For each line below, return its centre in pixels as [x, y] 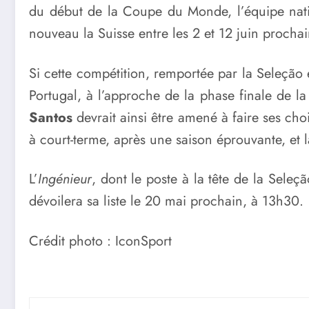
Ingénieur [65, 179]
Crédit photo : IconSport [100, 241]
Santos [51, 117]
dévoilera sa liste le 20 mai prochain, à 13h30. [166, 201]
